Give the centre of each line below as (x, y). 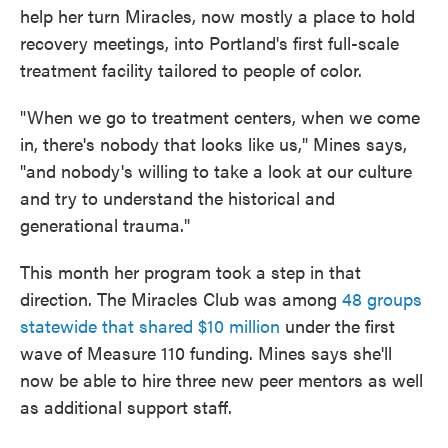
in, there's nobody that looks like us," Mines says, (213, 143)
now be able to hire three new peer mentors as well (221, 379)
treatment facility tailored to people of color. (191, 69)
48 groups (382, 298)
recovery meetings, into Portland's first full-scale (209, 42)
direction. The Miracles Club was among (181, 298)
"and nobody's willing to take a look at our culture (216, 170)
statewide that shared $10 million (152, 325)
